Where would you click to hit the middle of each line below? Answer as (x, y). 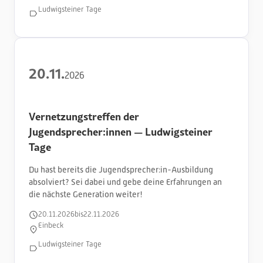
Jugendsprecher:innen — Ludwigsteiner (121, 131)
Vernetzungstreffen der (84, 116)
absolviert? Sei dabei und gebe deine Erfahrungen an (125, 182)
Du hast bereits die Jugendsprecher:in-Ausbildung (121, 169)
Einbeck (51, 226)
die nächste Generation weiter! (86, 194)
